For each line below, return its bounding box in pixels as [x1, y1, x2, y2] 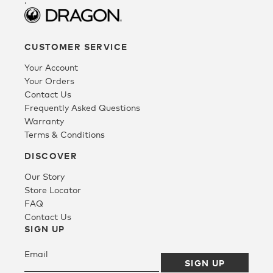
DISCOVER [24, 151, 78, 161]
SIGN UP [24, 224, 65, 235]
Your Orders [24, 76, 74, 87]
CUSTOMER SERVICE [24, 41, 128, 52]
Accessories [9, 108, 57, 118]
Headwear [9, 68, 53, 78]
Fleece [9, 27, 36, 38]
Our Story [24, 171, 65, 182]
